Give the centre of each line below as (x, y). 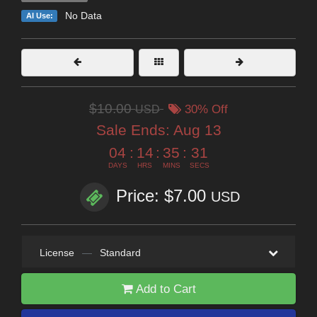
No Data (83, 15)
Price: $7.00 (163, 196)
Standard (120, 252)
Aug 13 (197, 129)
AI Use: (39, 15)
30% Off (204, 109)
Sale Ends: (134, 129)
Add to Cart (164, 289)
